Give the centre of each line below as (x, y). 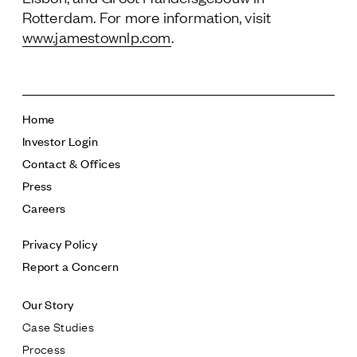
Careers (44, 208)
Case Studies (58, 326)
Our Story (48, 304)
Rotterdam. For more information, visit (147, 17)
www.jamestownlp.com (96, 37)
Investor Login (60, 141)
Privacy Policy (60, 243)
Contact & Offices (71, 163)
